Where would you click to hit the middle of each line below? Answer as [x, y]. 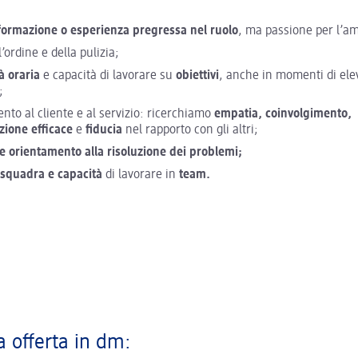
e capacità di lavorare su [108, 76]
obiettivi [197, 76]
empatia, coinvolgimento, [283, 114]
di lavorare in [141, 175]
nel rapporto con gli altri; [190, 130]
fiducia [104, 130]
